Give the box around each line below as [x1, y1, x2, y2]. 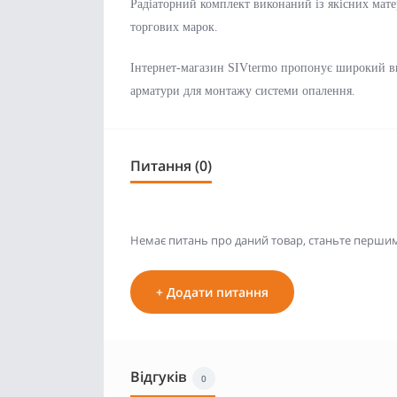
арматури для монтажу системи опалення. [130, 84, 355, 98]
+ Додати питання [156, 284, 269, 301]
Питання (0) [130, 156, 212, 176]
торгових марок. [130, 20, 218, 35]
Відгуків [130, 367, 187, 387]
